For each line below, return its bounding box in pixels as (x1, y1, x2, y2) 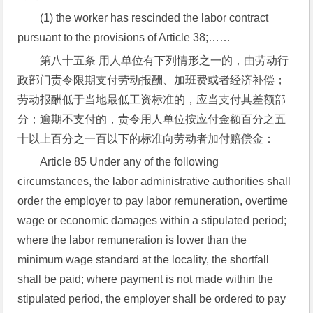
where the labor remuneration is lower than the (17, 234, 247, 246)
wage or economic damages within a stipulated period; (17, 214, 287, 226)
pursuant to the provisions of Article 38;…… (17, 31, 231, 43)
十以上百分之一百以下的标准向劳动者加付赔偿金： (17, 133, 275, 145)
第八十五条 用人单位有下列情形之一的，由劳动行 (40, 54, 289, 66)
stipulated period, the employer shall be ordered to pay (17, 293, 286, 305)
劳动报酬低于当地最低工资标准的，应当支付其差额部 (17, 94, 286, 105)
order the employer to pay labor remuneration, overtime (17, 195, 289, 207)
